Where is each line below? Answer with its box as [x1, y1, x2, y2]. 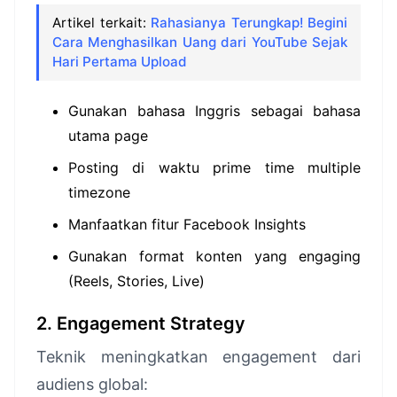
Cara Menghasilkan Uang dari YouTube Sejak [52, 34, 347, 51]
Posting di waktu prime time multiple [68, 159, 361, 176]
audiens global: [36, 375, 148, 393]
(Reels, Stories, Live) [68, 272, 205, 290]
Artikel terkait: [52, 14, 151, 31]
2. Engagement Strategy [36, 313, 245, 334]
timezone [68, 183, 130, 201]
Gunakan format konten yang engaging [68, 247, 361, 265]
